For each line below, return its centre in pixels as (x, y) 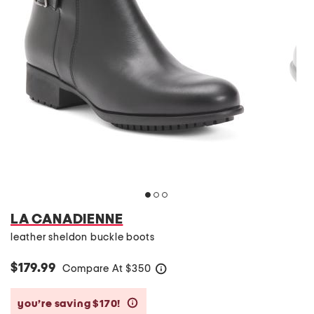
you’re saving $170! (70, 303)
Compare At (94, 269)
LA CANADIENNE (67, 219)
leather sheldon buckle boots (83, 237)
